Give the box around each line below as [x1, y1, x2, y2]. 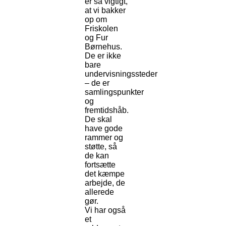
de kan [85, 151, 109, 160]
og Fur [85, 33, 108, 42]
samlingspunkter [85, 88, 144, 97]
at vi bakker [85, 6, 126, 15]
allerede [85, 188, 114, 197]
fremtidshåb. [85, 106, 129, 115]
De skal [85, 115, 112, 124]
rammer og [85, 133, 123, 142]
